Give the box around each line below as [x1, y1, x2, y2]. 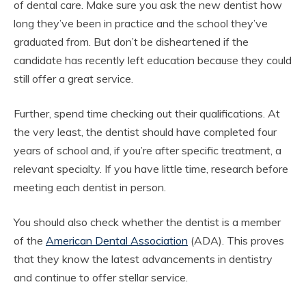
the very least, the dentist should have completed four [14, 124, 277, 139]
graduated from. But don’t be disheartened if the [14, 34, 249, 48]
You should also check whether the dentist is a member [14, 214, 281, 229]
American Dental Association [46, 233, 188, 247]
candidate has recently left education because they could [14, 53, 292, 67]
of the [14, 233, 46, 247]
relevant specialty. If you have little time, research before [14, 161, 288, 176]
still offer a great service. [14, 71, 133, 85]
